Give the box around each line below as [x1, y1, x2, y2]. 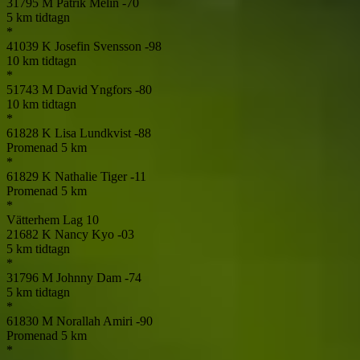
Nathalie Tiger [55, 170, 130, 184]
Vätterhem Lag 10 [6, 213, 99, 227]
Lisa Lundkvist [55, 126, 134, 141]
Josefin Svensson [55, 39, 145, 54]
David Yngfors [56, 83, 135, 97]
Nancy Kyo [55, 227, 117, 242]
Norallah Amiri [56, 314, 136, 329]
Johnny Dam [56, 271, 125, 285]
